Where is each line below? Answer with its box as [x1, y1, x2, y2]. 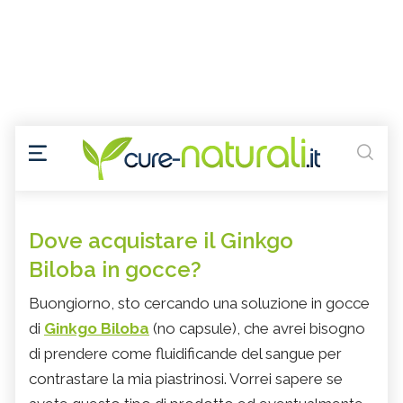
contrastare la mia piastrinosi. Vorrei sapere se [29, 370, 343, 389]
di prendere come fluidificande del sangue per [29, 345, 342, 363]
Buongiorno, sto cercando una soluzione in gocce [29, 294, 370, 313]
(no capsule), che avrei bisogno [149, 319, 365, 338]
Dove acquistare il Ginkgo [29, 228, 293, 255]
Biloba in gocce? [29, 256, 201, 283]
